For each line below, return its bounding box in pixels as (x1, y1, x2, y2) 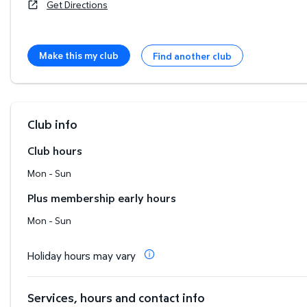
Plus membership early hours (27, 190, 176, 206)
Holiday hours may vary (27, 247, 136, 263)
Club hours (27, 143, 82, 158)
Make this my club (39, 49, 119, 62)
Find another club (153, 49, 232, 62)
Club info (27, 116, 77, 133)
